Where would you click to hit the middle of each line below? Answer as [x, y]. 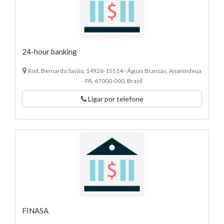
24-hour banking [49, 52]
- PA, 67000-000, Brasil [112, 81]
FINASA [35, 211]
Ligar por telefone [115, 99]
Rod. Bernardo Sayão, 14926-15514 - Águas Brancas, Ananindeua [115, 71]
